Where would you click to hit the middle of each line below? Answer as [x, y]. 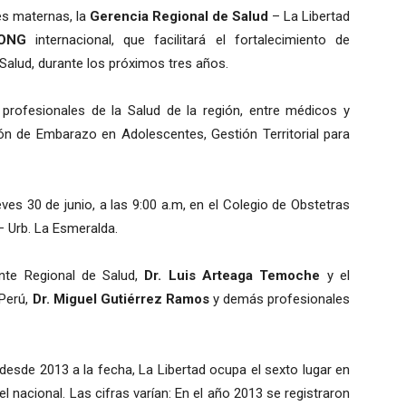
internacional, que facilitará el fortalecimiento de [188, 40]
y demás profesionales [280, 299]
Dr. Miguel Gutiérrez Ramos [121, 299]
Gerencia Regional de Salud [179, 16]
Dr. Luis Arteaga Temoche [232, 275]
